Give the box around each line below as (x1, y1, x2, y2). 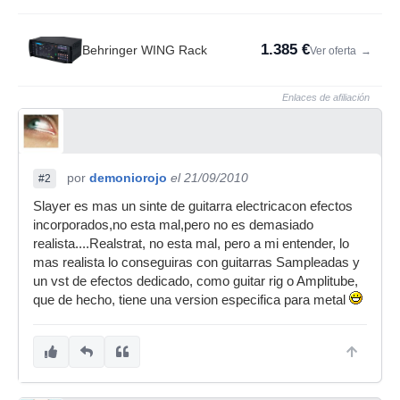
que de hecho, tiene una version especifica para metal (33, 293, 349, 307)
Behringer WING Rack (82, 43, 207, 57)
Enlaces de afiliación (282, 92, 370, 103)
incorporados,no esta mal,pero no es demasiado (33, 218, 313, 232)
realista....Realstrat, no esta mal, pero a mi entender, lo (33, 237, 349, 251)
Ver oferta (310, 45, 359, 57)
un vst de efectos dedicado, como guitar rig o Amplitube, (33, 274, 358, 288)
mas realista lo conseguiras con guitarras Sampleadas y (33, 255, 360, 270)
